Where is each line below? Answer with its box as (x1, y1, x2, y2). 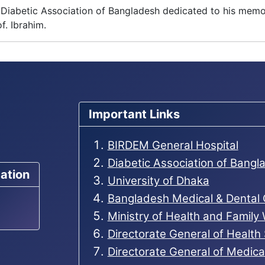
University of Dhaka (107, 174, 209, 188)
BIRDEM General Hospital (107, 138, 238, 153)
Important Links (88, 107, 180, 122)
